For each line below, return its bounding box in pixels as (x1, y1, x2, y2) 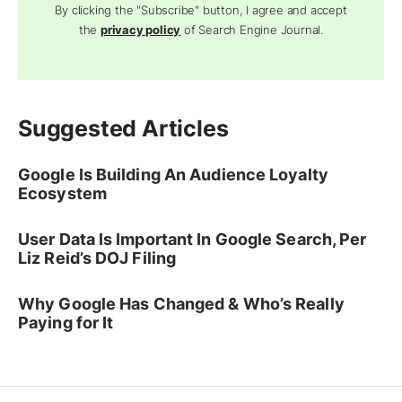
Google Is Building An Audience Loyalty (18, 165, 328, 184)
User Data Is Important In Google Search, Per (18, 230, 367, 249)
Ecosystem (18, 184, 107, 203)
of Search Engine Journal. (180, 22, 324, 37)
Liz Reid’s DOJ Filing (18, 249, 177, 267)
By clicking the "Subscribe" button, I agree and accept (55, 3, 347, 17)
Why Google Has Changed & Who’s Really (18, 294, 345, 313)
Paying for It (18, 313, 114, 332)
